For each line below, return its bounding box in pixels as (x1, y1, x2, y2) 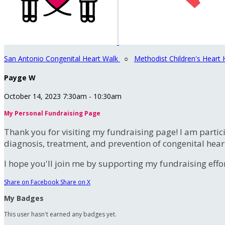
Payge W (4, 72, 36, 82)
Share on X (60, 178, 90, 187)
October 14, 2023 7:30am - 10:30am (4, 91, 122, 101)
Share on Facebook (4, 178, 59, 187)
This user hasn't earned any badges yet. (4, 210, 117, 219)
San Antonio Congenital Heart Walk (4, 54, 120, 63)
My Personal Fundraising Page (4, 109, 100, 118)
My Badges (4, 193, 44, 203)
